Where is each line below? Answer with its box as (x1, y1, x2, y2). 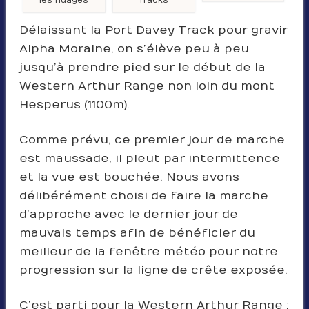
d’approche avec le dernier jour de (19, 208, 238, 222)
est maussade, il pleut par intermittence (19, 152, 280, 166)
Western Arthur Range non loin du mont (19, 79, 275, 94)
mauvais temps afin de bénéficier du (19, 226, 255, 241)
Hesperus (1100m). (19, 98, 130, 112)
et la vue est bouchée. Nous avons (19, 170, 239, 185)
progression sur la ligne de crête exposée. (19, 263, 288, 278)
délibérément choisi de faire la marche (19, 189, 268, 203)
